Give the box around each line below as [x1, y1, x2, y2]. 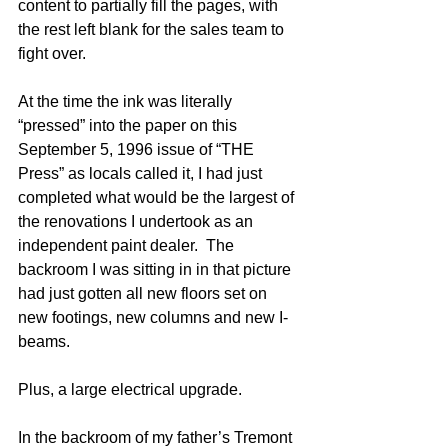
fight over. [18, 45, 94, 62]
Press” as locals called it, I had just [18, 165, 266, 182]
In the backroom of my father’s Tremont [18, 429, 296, 446]
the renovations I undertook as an [18, 213, 257, 230]
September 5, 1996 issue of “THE [18, 141, 258, 158]
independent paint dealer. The [18, 237, 238, 254]
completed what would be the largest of [18, 189, 298, 206]
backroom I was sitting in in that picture [18, 261, 295, 278]
